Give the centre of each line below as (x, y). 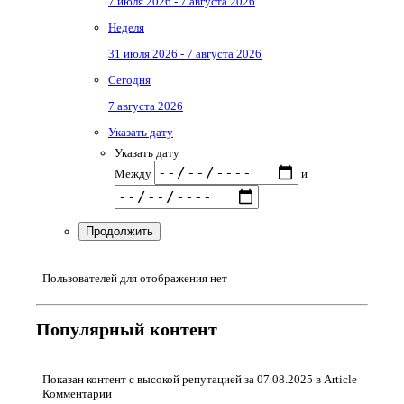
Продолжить (119, 231)
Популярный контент (127, 330)
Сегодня (129, 79)
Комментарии (77, 394)
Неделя (126, 27)
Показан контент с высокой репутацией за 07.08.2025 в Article (200, 380)
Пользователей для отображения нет (135, 278)
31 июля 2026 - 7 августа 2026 (185, 53)
